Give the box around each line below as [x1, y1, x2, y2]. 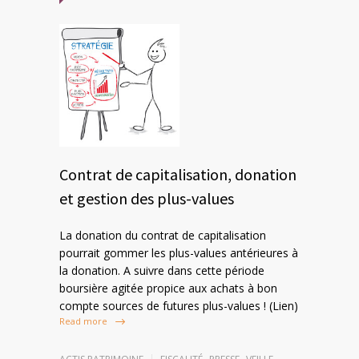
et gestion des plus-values [59, 188, 234, 208]
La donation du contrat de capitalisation [59, 227, 266, 243]
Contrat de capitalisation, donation [59, 163, 296, 184]
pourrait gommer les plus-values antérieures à [59, 244, 298, 260]
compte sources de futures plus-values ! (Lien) [59, 297, 298, 313]
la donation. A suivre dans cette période [59, 262, 264, 278]
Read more [59, 315, 107, 328]
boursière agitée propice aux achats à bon [59, 280, 277, 296]
